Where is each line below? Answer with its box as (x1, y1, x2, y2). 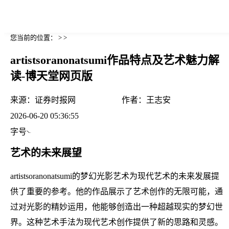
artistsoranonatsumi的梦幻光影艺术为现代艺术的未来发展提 (10, 171, 219, 180)
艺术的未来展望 (10, 147, 82, 158)
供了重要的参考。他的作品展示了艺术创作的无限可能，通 (10, 187, 223, 196)
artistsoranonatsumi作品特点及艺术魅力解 (10, 54, 219, 67)
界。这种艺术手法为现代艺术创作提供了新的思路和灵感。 (10, 217, 223, 226)
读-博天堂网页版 (10, 70, 93, 83)
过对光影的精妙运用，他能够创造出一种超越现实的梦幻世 (10, 202, 223, 211)
